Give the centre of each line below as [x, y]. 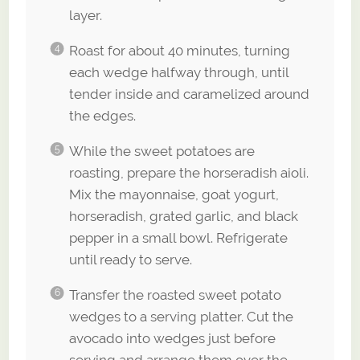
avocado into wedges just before [172, 339]
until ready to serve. [130, 260]
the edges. [102, 116]
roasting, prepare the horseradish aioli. [188, 173]
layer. [85, 16]
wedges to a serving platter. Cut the [181, 317]
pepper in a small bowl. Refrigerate [178, 238]
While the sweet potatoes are [162, 151]
